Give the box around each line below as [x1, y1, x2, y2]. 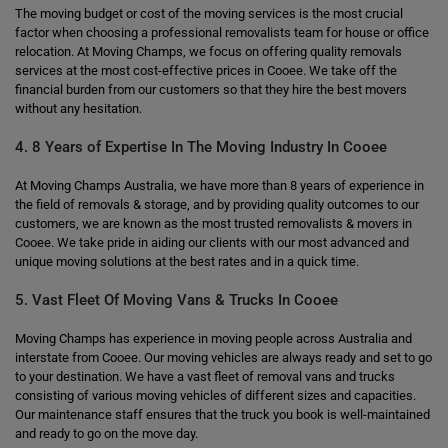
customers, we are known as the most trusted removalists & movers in [15, 216, 412, 231]
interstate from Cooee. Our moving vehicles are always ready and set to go [15, 350, 432, 365]
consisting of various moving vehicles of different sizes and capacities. [15, 388, 416, 403]
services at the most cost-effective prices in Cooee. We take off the [15, 63, 397, 78]
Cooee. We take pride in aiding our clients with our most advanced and [15, 235, 409, 250]
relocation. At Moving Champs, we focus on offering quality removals [15, 44, 402, 59]
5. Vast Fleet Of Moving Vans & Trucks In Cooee [15, 291, 338, 309]
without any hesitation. [15, 101, 142, 116]
